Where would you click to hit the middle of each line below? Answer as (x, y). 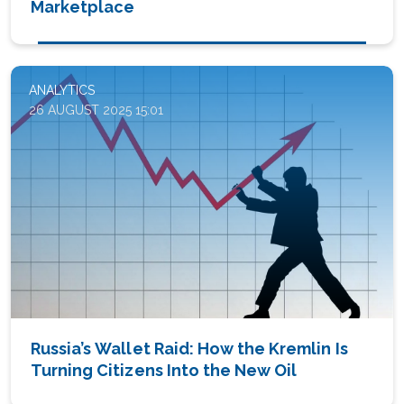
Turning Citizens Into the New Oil (164, 371)
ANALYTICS (62, 90)
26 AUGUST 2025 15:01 (96, 110)
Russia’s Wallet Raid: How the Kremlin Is (189, 349)
